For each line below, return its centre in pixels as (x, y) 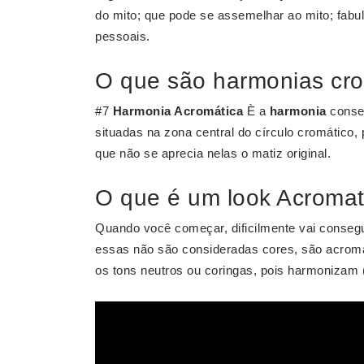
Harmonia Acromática (178, 111)
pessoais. (123, 36)
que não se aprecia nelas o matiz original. (213, 153)
